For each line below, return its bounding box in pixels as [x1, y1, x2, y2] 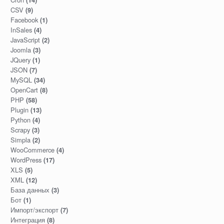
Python [10, 115, 30, 125]
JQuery [10, 55, 30, 65]
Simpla [10, 135, 30, 145]
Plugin [10, 105, 28, 115]
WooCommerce [10, 145, 54, 155]
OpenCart [10, 85, 38, 95]
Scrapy [10, 125, 30, 135]
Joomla [10, 45, 31, 55]
